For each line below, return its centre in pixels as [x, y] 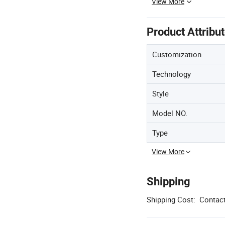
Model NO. [170, 113]
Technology [172, 74]
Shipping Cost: [171, 199]
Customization [177, 54]
